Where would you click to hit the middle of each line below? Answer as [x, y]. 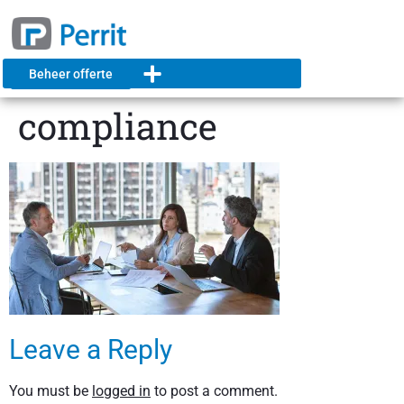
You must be [50, 391]
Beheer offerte [71, 74]
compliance [118, 126]
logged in [121, 391]
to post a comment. [214, 391]
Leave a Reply [91, 350]
